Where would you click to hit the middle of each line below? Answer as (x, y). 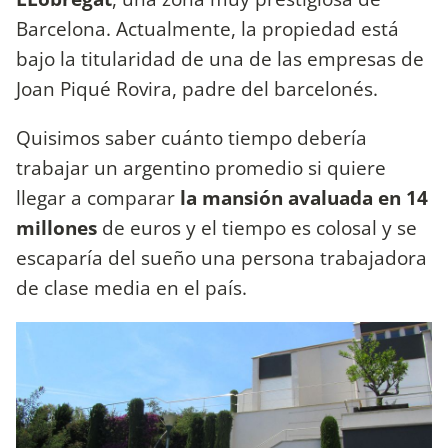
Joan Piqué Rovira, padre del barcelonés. (197, 88)
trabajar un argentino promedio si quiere (201, 167)
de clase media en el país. (134, 287)
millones (56, 227)
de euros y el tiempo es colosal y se (257, 227)
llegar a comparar (95, 197)
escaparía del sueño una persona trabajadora (221, 257)
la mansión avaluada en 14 (301, 197)
